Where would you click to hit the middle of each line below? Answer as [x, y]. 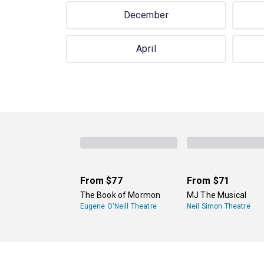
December [146, 15]
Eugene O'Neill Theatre [118, 206]
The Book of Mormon [120, 195]
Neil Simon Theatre [219, 206]
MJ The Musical [217, 195]
